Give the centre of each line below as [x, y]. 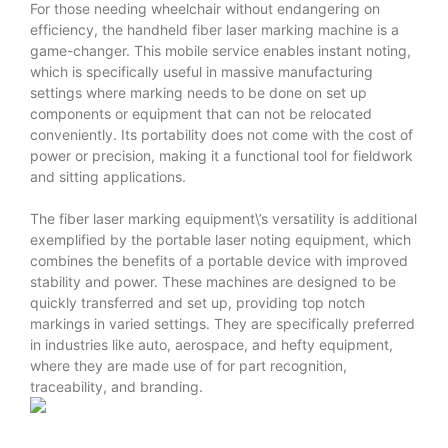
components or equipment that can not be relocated [201, 113]
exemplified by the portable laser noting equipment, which [220, 239]
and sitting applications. [108, 176]
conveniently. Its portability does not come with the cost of [221, 134]
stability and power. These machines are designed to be [213, 281]
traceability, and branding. [116, 386]
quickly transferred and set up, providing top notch [197, 302]
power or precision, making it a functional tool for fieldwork [221, 155]
